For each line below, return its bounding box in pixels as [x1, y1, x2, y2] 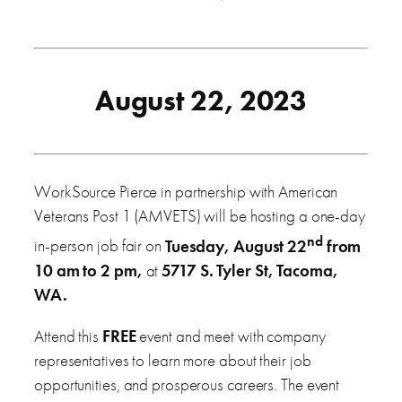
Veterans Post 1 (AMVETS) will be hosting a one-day [34, 205, 365, 228]
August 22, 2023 [95, 83, 307, 120]
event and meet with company [135, 324, 326, 347]
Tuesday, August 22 [164, 234, 308, 258]
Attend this [34, 324, 102, 347]
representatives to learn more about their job [34, 348, 311, 371]
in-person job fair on [34, 234, 165, 258]
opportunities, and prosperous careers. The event [34, 372, 340, 396]
